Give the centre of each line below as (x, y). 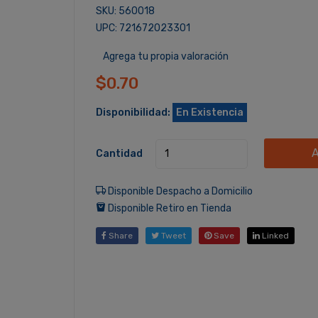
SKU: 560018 (125, 11)
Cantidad (119, 154)
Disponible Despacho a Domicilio (179, 191)
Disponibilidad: (133, 113)
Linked (274, 235)
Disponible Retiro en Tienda (168, 208)
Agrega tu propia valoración (165, 56)
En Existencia (209, 113)
